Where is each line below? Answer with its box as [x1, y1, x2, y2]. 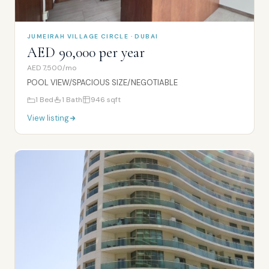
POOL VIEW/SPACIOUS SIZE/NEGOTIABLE [27, 77, 178, 88]
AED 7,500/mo [27, 63, 76, 73]
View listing [27, 113, 69, 123]
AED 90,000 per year [27, 44, 145, 61]
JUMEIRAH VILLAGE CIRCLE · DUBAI [27, 32, 159, 40]
